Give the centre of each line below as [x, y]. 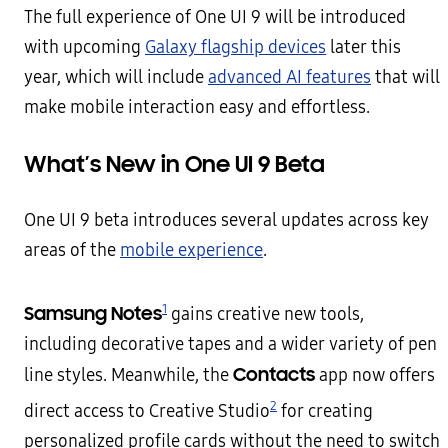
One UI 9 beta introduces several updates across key [226, 220]
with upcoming [84, 47]
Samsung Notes [93, 313]
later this [363, 47]
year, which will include [116, 77]
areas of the [72, 250]
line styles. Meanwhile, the [128, 375]
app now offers [375, 375]
